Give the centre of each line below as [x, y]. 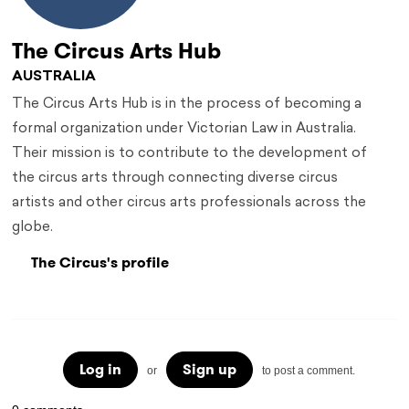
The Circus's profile [100, 263]
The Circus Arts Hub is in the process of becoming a [187, 105]
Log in [100, 370]
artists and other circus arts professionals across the [189, 204]
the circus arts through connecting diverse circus [175, 179]
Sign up [209, 370]
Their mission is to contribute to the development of [190, 154]
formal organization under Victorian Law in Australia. [184, 130]
